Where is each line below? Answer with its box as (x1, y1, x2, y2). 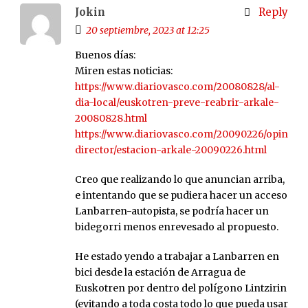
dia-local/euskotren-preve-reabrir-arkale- (75, 96, 279, 109)
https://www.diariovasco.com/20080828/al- (75, 80, 280, 93)
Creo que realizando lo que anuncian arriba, (75, 173, 285, 186)
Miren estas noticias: (75, 65, 173, 78)
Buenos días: (75, 49, 135, 62)
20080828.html (75, 112, 147, 125)
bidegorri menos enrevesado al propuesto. (75, 221, 278, 234)
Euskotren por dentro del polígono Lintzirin (75, 282, 287, 295)
